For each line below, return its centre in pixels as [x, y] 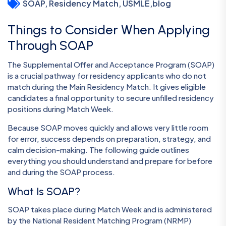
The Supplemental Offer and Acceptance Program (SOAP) [111, 65]
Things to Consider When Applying [109, 30]
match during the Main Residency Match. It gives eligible [107, 87]
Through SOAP [50, 45]
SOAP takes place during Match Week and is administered [110, 209]
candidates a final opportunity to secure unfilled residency [111, 98]
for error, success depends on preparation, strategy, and [109, 139]
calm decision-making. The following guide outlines [98, 150]
